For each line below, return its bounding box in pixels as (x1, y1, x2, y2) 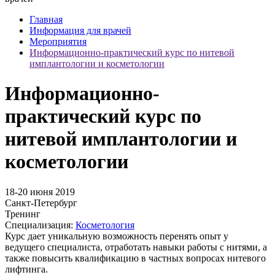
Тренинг (5, 208, 41, 219)
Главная (29, 14, 63, 25)
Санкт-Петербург (5, 197, 77, 208)
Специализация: (5, 219, 73, 230)
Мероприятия (29, 36, 87, 47)
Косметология (76, 219, 134, 230)
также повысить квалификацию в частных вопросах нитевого (5, 252, 266, 263)
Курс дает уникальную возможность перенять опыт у (5, 230, 228, 241)
